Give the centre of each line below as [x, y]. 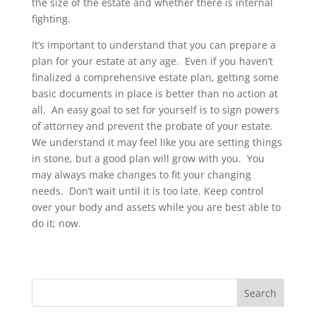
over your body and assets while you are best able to [156, 207]
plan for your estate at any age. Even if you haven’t [152, 61]
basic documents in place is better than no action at [154, 93]
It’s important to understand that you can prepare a [153, 44]
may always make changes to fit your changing [141, 174]
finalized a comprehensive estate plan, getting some [155, 77]
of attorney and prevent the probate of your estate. [153, 126]
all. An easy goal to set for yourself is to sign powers [155, 109]
